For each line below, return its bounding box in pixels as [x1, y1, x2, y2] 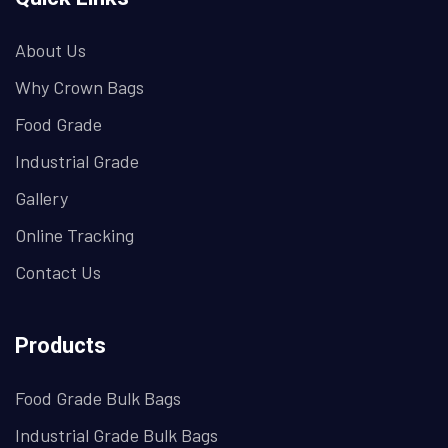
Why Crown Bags [15, 76, 144, 99]
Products [15, 333, 106, 359]
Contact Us [15, 261, 101, 284]
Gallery [15, 187, 68, 210]
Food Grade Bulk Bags [15, 387, 181, 410]
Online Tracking [15, 224, 134, 247]
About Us [15, 39, 86, 62]
